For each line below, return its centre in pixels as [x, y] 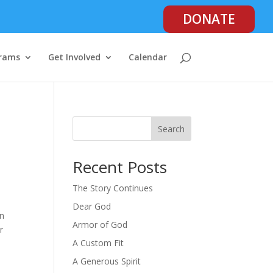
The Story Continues [113, 188]
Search [171, 129]
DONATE [209, 19]
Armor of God [100, 225]
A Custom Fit [98, 243]
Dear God [92, 206]
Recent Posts [120, 167]
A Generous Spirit [107, 261]
